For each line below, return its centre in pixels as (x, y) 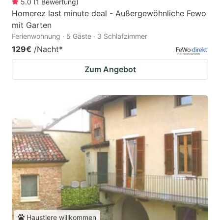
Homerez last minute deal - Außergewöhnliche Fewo (109, 13)
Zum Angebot (110, 69)
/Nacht (46, 49)
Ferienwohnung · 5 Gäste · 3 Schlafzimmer (80, 36)
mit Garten (32, 25)
